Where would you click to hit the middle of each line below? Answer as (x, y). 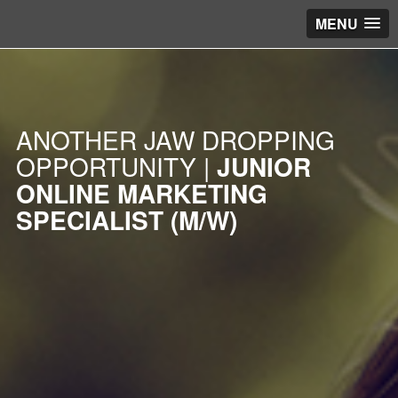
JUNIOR (264, 167)
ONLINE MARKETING (142, 194)
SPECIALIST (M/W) (127, 220)
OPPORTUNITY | (116, 167)
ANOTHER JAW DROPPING (175, 140)
